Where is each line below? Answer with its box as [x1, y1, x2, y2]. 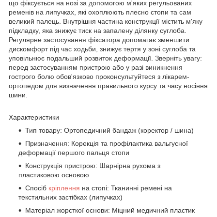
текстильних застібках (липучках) [18, 193, 123, 201]
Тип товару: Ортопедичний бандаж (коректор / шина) [25, 126, 194, 134]
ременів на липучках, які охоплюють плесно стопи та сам [9, 8, 191, 16]
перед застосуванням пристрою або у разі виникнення [9, 63, 183, 71]
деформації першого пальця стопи [18, 148, 129, 156]
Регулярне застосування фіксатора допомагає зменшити [9, 35, 189, 44]
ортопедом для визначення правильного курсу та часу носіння [9, 81, 208, 90]
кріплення [48, 184, 80, 192]
